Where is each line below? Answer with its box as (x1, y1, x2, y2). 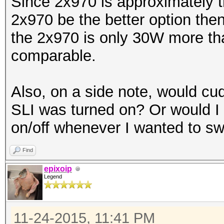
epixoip (44, 164, 72, 173)
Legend (44, 173, 62, 179)
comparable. (11, 47, 96, 64)
